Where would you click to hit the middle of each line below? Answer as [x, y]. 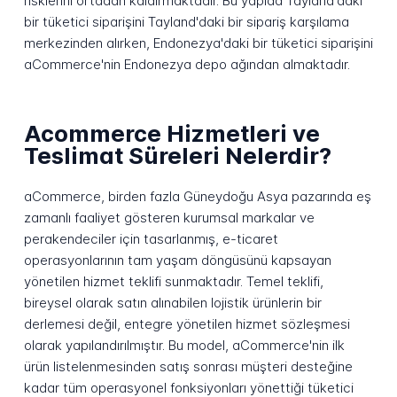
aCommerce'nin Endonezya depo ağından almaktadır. [187, 65]
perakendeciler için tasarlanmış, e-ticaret [151, 239]
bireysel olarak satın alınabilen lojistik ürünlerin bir [172, 303]
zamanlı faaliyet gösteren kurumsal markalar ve [169, 218]
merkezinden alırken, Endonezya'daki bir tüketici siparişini [198, 43]
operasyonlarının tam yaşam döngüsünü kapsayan [177, 261]
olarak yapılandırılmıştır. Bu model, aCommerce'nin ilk [184, 346]
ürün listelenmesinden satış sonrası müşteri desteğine [188, 367]
